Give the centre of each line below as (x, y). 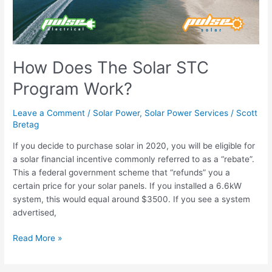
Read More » (38, 238)
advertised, (35, 212)
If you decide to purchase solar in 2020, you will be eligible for (134, 145)
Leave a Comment (49, 113)
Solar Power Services (187, 113)
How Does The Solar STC (111, 67)
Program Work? (73, 88)
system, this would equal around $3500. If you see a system (132, 199)
